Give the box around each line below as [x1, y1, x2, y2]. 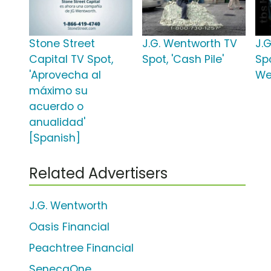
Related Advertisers [29, 163, 168, 184]
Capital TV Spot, [29, 52, 113, 67]
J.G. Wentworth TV [142, 36, 238, 51]
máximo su [29, 83, 88, 99]
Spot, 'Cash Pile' [142, 52, 224, 67]
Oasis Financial [29, 220, 109, 235]
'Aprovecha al [29, 68, 101, 83]
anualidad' [29, 115, 85, 130]
